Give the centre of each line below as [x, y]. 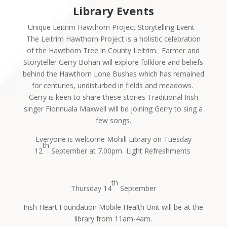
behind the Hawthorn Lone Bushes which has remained [113, 73]
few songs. [113, 120]
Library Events [113, 10]
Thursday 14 [91, 188]
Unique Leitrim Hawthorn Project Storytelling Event [112, 27]
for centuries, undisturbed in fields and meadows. [112, 85]
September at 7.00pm [85, 150]
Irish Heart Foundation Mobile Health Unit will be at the [113, 207]
